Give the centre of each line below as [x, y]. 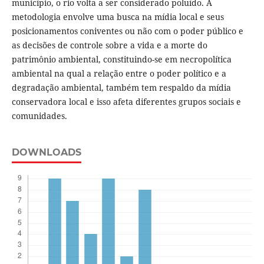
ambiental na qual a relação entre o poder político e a [119, 74]
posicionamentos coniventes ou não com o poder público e [127, 31]
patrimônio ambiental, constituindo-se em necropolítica [121, 60]
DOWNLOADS [46, 153]
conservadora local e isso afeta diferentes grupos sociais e [126, 102]
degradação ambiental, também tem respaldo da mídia [121, 88]
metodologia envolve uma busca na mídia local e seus [118, 17]
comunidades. [39, 116]
